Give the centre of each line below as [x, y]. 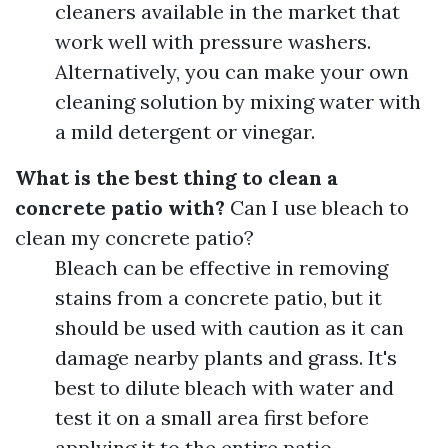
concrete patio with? [120, 207]
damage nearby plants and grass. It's [226, 357]
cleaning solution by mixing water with [238, 101]
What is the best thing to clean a [176, 177]
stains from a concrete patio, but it [218, 297]
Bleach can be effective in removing [221, 267]
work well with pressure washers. [213, 41]
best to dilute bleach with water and [224, 387]
